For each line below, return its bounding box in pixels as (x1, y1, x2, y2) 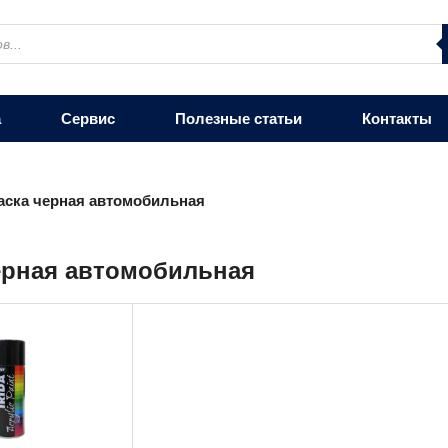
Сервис (61, 110, 115, 127)
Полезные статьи (175, 110, 302, 127)
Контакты (362, 110, 432, 127)
